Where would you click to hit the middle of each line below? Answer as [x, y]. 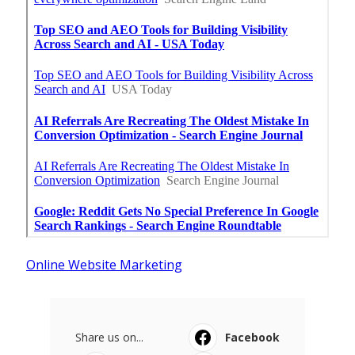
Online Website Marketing [104, 264]
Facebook [253, 337]
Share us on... [109, 337]
